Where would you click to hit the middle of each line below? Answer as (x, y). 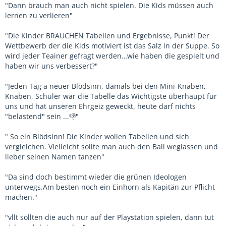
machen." (21, 197)
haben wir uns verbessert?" (51, 66)
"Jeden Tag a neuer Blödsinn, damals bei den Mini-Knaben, (105, 86)
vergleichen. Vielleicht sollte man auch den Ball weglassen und (111, 146)
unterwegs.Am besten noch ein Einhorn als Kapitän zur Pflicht (110, 187)
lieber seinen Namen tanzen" (55, 156)
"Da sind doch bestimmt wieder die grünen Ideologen (96, 177)
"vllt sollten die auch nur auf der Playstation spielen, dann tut (109, 217)
